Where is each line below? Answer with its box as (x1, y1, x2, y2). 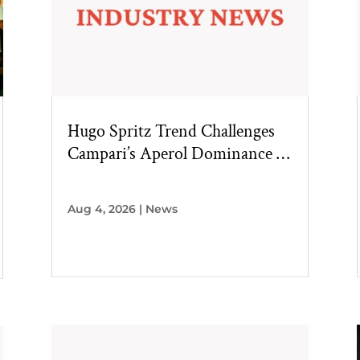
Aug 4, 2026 (67, 201, 136, 216)
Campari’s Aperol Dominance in (67, 141, 291, 166)
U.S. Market (67, 164, 152, 188)
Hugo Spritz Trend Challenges (67, 119, 275, 143)
